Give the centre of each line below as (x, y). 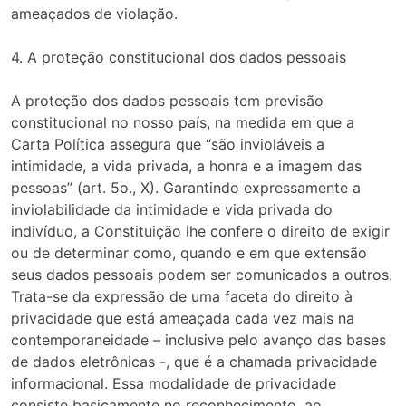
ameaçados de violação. (94, 14)
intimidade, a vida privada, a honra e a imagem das (186, 166)
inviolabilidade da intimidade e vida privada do (172, 210)
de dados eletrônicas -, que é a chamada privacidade (194, 362)
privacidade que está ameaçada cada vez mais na (183, 319)
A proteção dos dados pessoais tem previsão (167, 101)
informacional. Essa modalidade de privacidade (174, 384)
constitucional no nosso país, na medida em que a (183, 123)
